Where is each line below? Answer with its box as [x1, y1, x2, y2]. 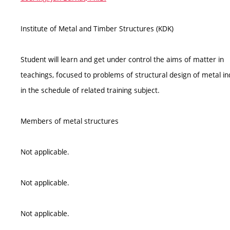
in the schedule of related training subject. [21, 85, 160, 95]
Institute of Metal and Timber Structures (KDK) [21, 24, 174, 33]
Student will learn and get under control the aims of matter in [21, 54, 224, 64]
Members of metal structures [21, 116, 119, 126]
